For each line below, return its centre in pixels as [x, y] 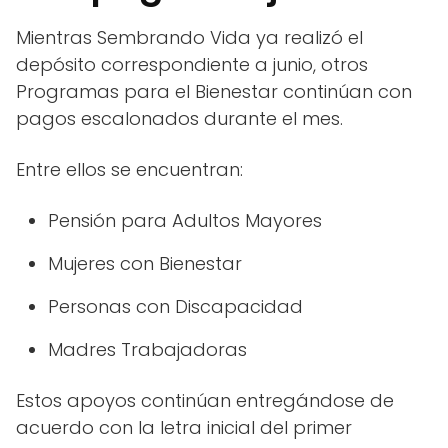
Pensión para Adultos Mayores [185, 221]
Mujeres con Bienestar [145, 264]
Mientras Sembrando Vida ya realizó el [189, 38]
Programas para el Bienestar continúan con [214, 92]
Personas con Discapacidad [175, 307]
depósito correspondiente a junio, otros [192, 65]
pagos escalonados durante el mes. [179, 119]
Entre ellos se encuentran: [129, 170]
